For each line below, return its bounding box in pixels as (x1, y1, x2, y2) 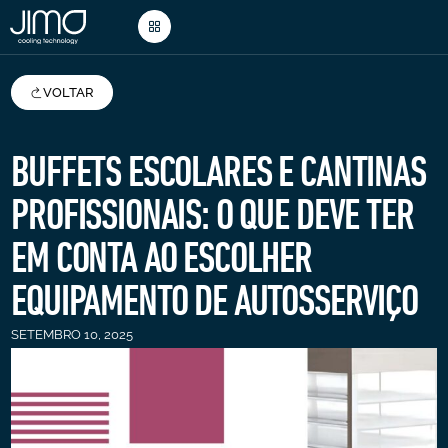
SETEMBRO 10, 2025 (11, 326, 134, 342)
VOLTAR (43, 84, 95, 100)
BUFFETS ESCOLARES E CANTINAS (11, 146, 426, 196)
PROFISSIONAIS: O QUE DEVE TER (11, 189, 414, 239)
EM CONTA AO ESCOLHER (11, 232, 312, 282)
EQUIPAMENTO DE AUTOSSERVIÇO (11, 275, 418, 325)
